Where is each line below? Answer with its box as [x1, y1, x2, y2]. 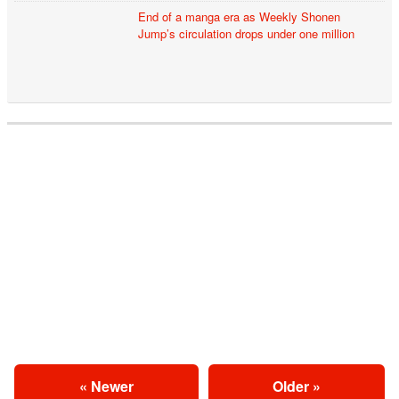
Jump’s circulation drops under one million [138, 25, 355, 43]
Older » [272, 376, 321, 397]
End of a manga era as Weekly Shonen [138, 8, 341, 26]
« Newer [78, 376, 134, 397]
